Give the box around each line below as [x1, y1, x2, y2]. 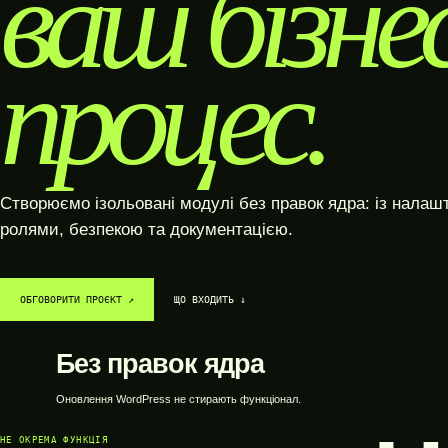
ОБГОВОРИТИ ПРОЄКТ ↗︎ [20, 294, 134, 305]
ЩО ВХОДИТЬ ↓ [174, 294, 246, 305]
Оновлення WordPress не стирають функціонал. [56, 393, 302, 405]
